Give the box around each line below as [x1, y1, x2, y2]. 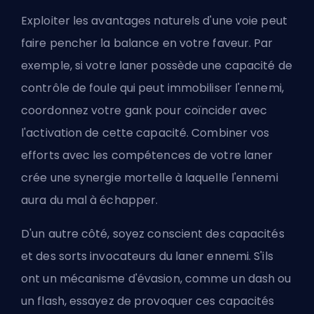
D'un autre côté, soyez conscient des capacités [21, 226, 285, 243]
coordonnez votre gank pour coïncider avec [21, 102, 268, 119]
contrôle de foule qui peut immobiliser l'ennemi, [21, 80, 284, 97]
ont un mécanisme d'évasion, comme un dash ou [21, 271, 292, 287]
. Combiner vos [186, 125, 270, 142]
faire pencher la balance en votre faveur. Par [21, 35, 273, 52]
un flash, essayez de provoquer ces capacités [21, 293, 275, 310]
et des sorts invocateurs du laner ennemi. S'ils [21, 248, 273, 265]
